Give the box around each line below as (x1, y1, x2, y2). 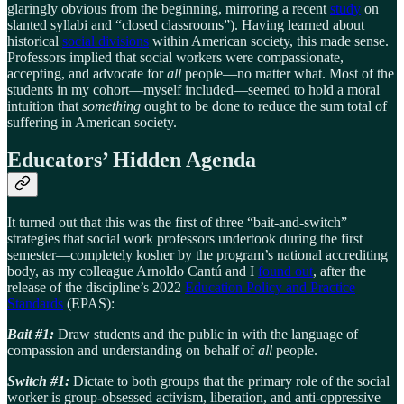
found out (258, 263, 313, 280)
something (82, 97, 141, 114)
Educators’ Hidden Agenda (7, 148, 256, 172)
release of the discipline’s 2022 (7, 280, 185, 296)
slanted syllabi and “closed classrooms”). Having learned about (7, 16, 364, 32)
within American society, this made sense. (149, 32, 389, 49)
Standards (7, 296, 63, 312)
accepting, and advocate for (7, 65, 163, 81)
